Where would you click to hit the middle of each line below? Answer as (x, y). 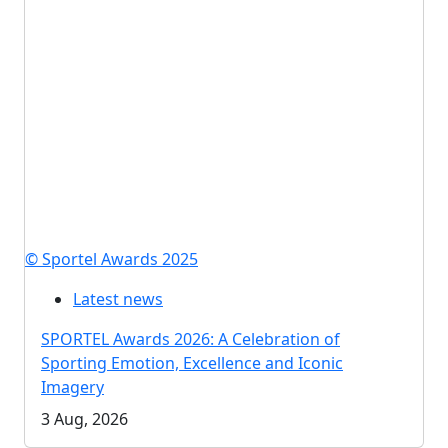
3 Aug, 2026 (84, 419)
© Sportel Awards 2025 (111, 259)
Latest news (118, 299)
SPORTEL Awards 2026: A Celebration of (190, 339)
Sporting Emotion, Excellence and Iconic (192, 363)
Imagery (72, 387)
